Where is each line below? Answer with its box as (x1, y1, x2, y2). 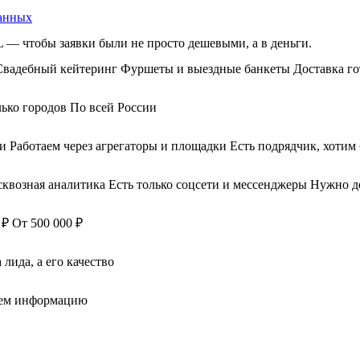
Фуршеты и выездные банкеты (121, 62, 293, 76)
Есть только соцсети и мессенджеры (108, 178, 310, 192)
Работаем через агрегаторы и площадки (10, 139, 230, 153)
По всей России (70, 100, 157, 115)
